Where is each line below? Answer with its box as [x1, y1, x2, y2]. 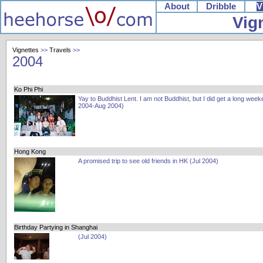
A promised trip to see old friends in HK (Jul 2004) [78, 157, 218, 164]
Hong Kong [14, 148, 46, 155]
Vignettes [12, 46, 39, 53]
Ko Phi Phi [14, 86, 43, 93]
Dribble [206, 2, 236, 11]
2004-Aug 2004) [78, 102, 124, 109]
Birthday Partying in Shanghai [14, 224, 97, 231]
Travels [49, 46, 71, 53]
